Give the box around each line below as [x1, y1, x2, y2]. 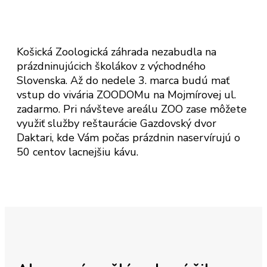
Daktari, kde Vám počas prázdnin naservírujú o [17, 130, 240, 145]
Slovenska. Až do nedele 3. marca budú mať [17, 73, 229, 88]
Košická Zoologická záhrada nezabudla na [17, 44, 216, 59]
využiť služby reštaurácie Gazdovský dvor [17, 116, 216, 131]
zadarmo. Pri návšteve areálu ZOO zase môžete [17, 101, 247, 116]
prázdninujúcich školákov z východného [17, 58, 206, 73]
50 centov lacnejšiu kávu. [17, 144, 138, 159]
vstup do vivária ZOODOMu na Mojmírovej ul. [17, 87, 236, 102]
